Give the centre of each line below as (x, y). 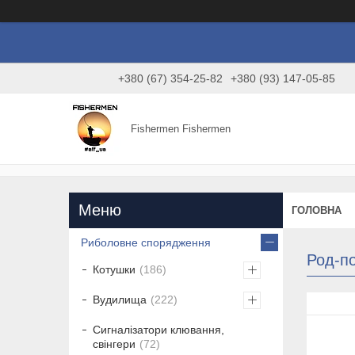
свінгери (114, 344)
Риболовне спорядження (146, 243)
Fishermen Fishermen (181, 128)
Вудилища (120, 300)
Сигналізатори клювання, (158, 330)
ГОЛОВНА (317, 210)
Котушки (114, 270)
